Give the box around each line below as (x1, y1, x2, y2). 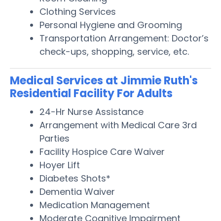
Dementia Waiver (39, 185, 115, 198)
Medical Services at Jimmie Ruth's (10, 73, 198, 88)
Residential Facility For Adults (10, 85, 173, 101)
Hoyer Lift (39, 158, 80, 171)
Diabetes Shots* (39, 172, 110, 184)
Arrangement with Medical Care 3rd (39, 118, 197, 131)
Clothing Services (39, 5, 116, 18)
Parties (39, 132, 70, 145)
